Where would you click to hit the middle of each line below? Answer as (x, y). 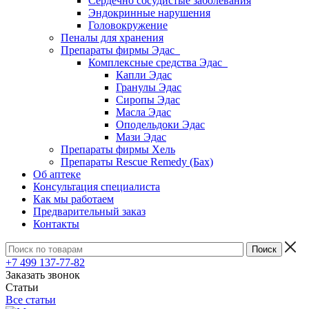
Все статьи (31, 300)
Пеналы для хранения (112, 38)
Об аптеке (57, 174)
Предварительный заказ (89, 211)
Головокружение (128, 25)
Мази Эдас (141, 137)
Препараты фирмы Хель (118, 149)
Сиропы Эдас (148, 100)
